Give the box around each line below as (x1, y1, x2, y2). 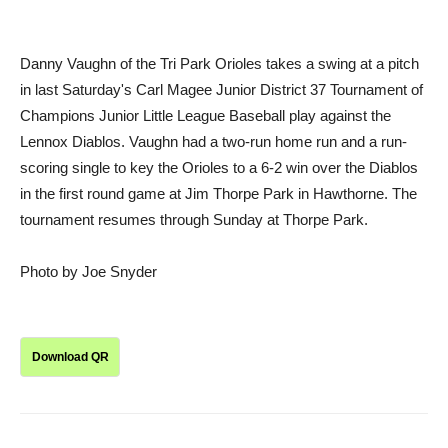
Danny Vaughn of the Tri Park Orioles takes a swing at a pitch (20, 55, 419, 73)
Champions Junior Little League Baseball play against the (20, 107, 391, 125)
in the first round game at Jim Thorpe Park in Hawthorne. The (20, 185, 417, 203)
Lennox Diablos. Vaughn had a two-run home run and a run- (20, 133, 407, 151)
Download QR (31, 350, 109, 365)
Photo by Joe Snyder (20, 263, 157, 281)
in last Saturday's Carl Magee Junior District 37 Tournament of (20, 81, 423, 99)
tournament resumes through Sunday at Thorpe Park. (20, 211, 368, 229)
